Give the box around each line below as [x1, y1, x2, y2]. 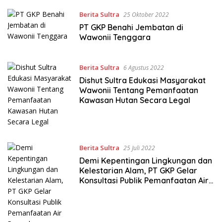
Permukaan [79, 185, 123, 195]
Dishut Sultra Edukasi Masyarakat [79, 75, 206, 85]
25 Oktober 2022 [123, 10, 169, 19]
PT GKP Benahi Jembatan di [79, 22, 183, 32]
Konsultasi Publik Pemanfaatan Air [79, 175, 209, 185]
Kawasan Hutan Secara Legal [79, 95, 190, 105]
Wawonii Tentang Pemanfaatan [79, 85, 198, 95]
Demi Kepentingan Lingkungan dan [79, 155, 212, 166]
